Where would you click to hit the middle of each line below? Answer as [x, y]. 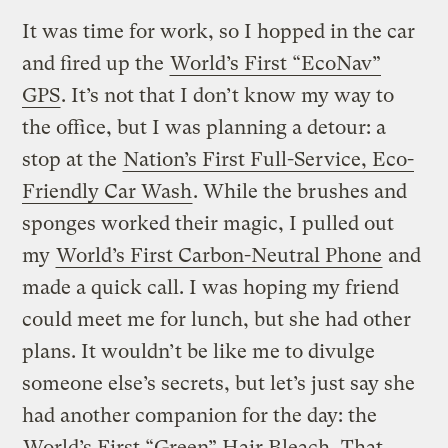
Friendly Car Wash [107, 191]
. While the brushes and [300, 191]
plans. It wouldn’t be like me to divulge [199, 351]
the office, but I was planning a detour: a [204, 127]
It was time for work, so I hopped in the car [219, 31]
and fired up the [96, 63]
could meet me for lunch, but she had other [217, 319]
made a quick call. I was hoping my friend [211, 287]
